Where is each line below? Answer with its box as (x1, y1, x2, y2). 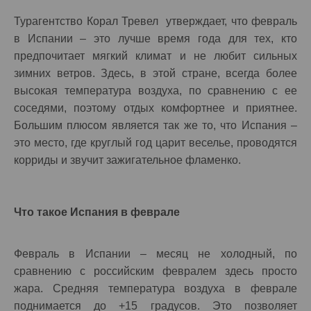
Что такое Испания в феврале (14, 206, 180, 218)
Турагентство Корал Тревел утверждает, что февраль (14, 15, 297, 27)
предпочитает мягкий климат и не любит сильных (14, 50, 297, 62)
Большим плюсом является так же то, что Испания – (14, 119, 297, 131)
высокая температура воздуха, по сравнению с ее (14, 85, 297, 96)
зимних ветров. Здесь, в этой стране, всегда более (14, 67, 297, 79)
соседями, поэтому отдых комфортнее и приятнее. (14, 102, 297, 114)
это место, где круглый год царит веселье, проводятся (14, 137, 297, 149)
